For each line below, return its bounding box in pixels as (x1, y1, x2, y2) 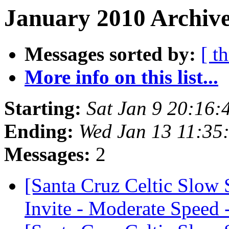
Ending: (4, 120, 74, 143)
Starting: (4, 97, 81, 120)
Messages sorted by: (25, 43, 196, 65)
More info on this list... (25, 66, 218, 88)
